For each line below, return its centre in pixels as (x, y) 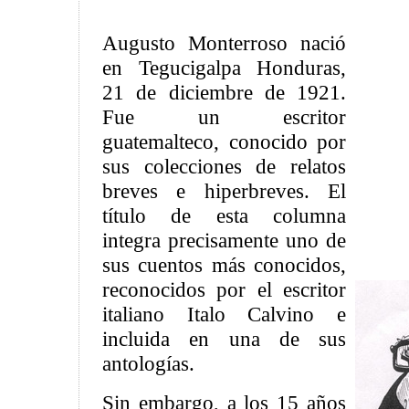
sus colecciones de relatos (224, 166)
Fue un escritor (224, 117)
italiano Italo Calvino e (224, 314)
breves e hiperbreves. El (224, 191)
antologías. (148, 363)
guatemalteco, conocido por (224, 142)
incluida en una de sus (224, 339)
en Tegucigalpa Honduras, (224, 68)
